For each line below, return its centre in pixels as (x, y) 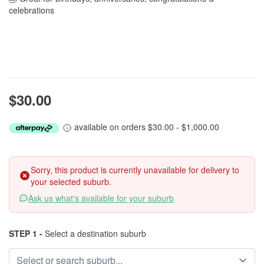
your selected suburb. (71, 181)
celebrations (32, 10)
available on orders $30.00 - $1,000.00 (146, 127)
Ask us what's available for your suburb (101, 198)
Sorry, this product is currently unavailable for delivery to (135, 170)
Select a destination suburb (94, 233)
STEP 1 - (26, 233)
